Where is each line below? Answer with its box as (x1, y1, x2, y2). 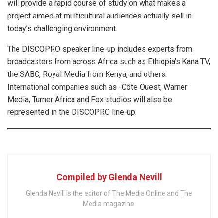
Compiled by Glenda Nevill (56, 172, 162, 182)
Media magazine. (82, 200, 136, 208)
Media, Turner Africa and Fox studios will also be (7, 95, 172, 105)
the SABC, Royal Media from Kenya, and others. (7, 70, 169, 79)
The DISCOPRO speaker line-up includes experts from (7, 44, 192, 54)
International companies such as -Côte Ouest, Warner (7, 82, 187, 92)
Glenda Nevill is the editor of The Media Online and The (26, 189, 192, 198)
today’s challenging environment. (7, 24, 119, 34)
